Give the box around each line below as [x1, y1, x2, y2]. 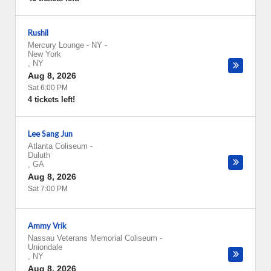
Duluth [28, 151, 50, 160]
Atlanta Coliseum [28, 142, 88, 151]
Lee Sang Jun [28, 129, 73, 139]
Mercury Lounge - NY [28, 41, 102, 50]
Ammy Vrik [28, 221, 67, 230]
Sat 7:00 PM [28, 184, 68, 193]
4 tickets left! [28, 95, 75, 104]
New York [28, 50, 61, 59]
